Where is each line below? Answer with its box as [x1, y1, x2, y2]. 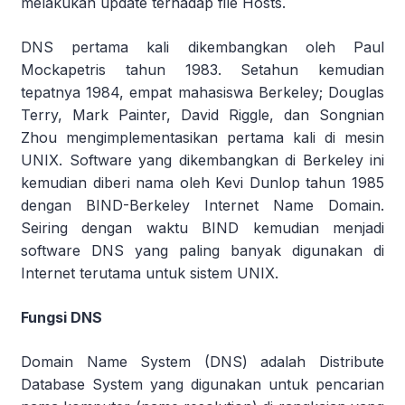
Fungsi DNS [21, 307, 102, 326]
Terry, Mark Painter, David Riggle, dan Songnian [21, 105, 384, 124]
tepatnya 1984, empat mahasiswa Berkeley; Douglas [21, 82, 384, 101]
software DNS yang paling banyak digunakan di [21, 240, 384, 259]
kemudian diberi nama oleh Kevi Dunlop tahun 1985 [21, 173, 384, 192]
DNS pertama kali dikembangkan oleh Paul [21, 37, 384, 56]
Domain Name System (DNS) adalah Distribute [21, 352, 384, 371]
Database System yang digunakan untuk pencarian [21, 374, 384, 393]
